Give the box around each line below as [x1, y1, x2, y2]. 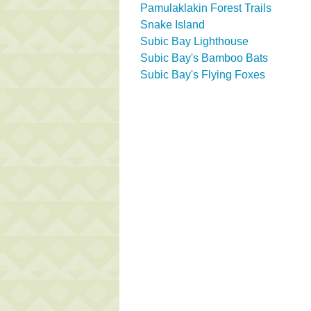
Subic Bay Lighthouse [140, 35, 249, 47]
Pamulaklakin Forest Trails [140, 1, 271, 14]
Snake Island [140, 18, 205, 31]
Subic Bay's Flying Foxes [140, 68, 265, 81]
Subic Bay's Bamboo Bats [140, 51, 268, 64]
